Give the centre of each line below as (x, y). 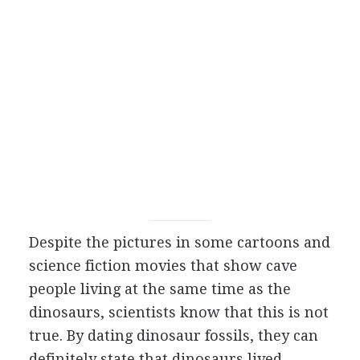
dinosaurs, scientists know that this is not (178, 312)
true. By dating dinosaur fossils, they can (173, 335)
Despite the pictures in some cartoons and (179, 242)
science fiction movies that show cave (163, 266)
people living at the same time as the (160, 289)
